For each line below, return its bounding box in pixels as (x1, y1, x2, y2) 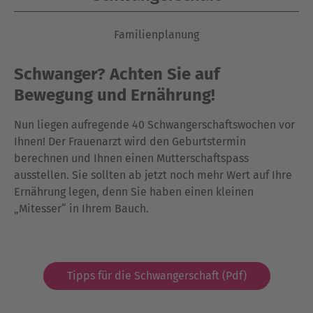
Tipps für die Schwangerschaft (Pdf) (66, 269, 247, 282)
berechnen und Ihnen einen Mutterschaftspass (14, 152, 249, 165)
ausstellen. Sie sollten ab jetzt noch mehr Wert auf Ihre (14, 168, 292, 182)
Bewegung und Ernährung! (14, 85, 215, 105)
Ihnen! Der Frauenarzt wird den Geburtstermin (14, 135, 246, 148)
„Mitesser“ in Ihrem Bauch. (14, 202, 149, 215)
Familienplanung (114, 28, 199, 41)
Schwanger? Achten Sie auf (14, 64, 220, 84)
